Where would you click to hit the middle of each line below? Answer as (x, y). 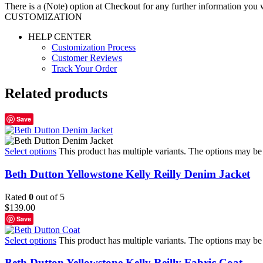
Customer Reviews (87, 58)
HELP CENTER (60, 37)
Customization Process (94, 48)
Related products (56, 94)
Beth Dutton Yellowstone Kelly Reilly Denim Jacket (127, 174)
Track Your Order (84, 69)
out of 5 (49, 197)
